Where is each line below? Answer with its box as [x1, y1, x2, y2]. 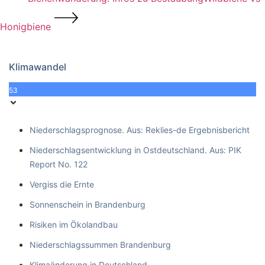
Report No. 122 [30, 159, 88, 169]
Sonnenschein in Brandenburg [30, 199, 146, 209]
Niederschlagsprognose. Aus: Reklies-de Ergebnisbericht [30, 124, 250, 135]
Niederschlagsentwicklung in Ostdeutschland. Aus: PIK [30, 144, 241, 155]
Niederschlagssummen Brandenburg [30, 239, 171, 250]
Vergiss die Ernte [30, 179, 94, 189]
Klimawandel [9, 60, 66, 73]
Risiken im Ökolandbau [30, 219, 118, 230]
